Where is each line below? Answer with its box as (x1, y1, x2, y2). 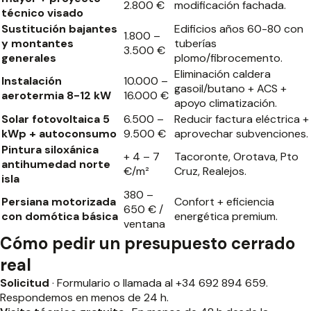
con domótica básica (1, 209, 118, 224)
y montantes (1, 36, 74, 51)
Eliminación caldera (174, 67, 271, 81)
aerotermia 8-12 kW (1, 88, 111, 103)
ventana (124, 217, 165, 231)
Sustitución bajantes (1, 22, 117, 36)
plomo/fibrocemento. (174, 51, 283, 65)
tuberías (174, 36, 217, 51)
